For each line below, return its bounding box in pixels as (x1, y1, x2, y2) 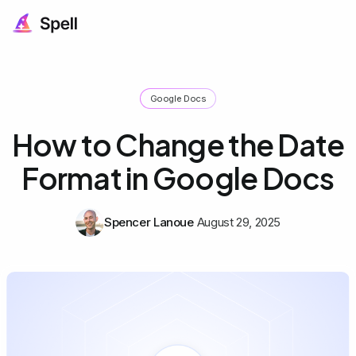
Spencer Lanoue (103, 214, 194, 230)
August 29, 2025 (196, 214, 281, 230)
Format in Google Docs (21, 159, 335, 196)
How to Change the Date (11, 126, 345, 163)
